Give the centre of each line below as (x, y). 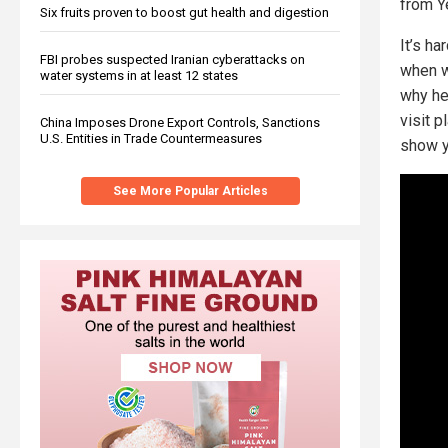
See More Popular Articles (190, 190)
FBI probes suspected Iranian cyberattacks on (172, 59)
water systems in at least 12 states (139, 75)
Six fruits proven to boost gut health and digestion (184, 12)
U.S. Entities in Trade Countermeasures (151, 138)
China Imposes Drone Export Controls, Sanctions (180, 122)
